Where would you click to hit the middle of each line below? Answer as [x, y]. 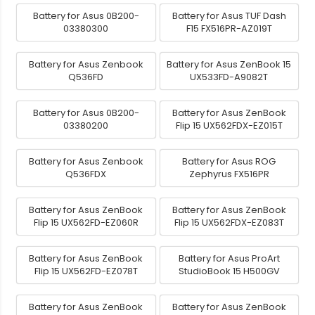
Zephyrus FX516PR [229, 174]
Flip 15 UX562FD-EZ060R [86, 223]
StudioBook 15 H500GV [229, 271]
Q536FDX [86, 174]
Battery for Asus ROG [229, 162]
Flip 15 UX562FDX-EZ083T [229, 223]
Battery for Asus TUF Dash [229, 16]
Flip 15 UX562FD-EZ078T [86, 271]
